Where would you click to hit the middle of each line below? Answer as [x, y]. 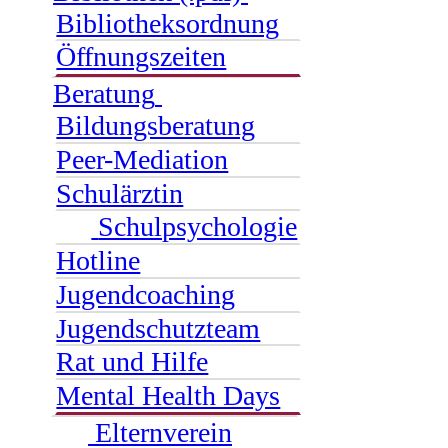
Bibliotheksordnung [168, 23]
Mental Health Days [168, 395]
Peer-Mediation [142, 160]
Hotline [98, 261]
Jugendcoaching [146, 294]
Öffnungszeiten [141, 57]
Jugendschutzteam [158, 328]
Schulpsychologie [198, 227]
